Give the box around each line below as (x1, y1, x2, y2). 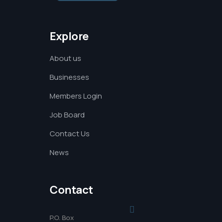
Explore (50, 29, 89, 44)
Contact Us (50, 128, 90, 139)
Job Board (50, 110, 85, 120)
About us (50, 53, 81, 63)
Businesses (50, 72, 89, 82)
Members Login (50, 91, 102, 101)
